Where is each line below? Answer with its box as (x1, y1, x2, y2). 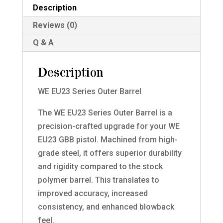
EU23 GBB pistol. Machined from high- (37, 134, 178, 144)
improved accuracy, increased (37, 188, 148, 198)
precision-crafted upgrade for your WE (37, 121, 180, 131)
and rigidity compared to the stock (37, 161, 163, 171)
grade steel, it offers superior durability (37, 148, 182, 158)
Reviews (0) (32, 20, 77, 30)
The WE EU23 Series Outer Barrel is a (37, 108, 172, 117)
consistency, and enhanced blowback (37, 202, 174, 212)
